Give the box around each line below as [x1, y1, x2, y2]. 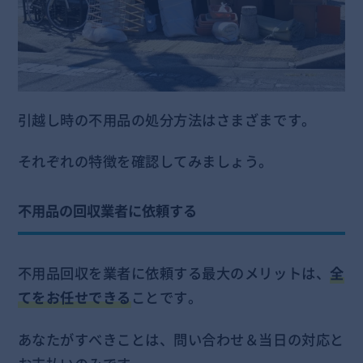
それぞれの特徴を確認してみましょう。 [17, 151, 273, 173]
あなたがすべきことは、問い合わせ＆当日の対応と [17, 328, 344, 350]
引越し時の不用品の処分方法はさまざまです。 [17, 109, 316, 130]
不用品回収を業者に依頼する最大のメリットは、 [17, 263, 331, 284]
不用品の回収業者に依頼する [17, 199, 197, 221]
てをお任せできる [17, 287, 131, 309]
